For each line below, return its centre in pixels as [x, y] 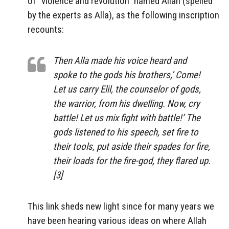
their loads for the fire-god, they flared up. [132, 161]
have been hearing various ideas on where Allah [117, 220]
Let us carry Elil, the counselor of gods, [127, 89]
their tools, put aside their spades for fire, [132, 147]
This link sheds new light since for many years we [121, 206]
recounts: [46, 30]
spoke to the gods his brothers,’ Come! [127, 75]
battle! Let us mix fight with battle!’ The [127, 118]
